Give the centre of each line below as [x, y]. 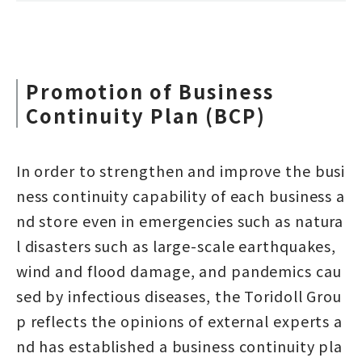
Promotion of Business [149, 90]
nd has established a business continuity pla [179, 345]
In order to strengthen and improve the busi [181, 170]
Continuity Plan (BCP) [145, 115]
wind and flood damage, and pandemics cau [179, 270]
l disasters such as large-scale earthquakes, [176, 245]
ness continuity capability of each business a [181, 195]
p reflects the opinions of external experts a [179, 320]
